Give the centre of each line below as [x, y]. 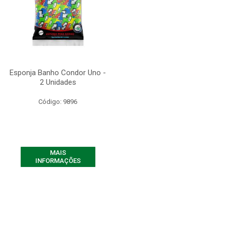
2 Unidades [58, 82]
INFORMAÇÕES [58, 161]
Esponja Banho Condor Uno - [58, 73]
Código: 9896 [58, 102]
